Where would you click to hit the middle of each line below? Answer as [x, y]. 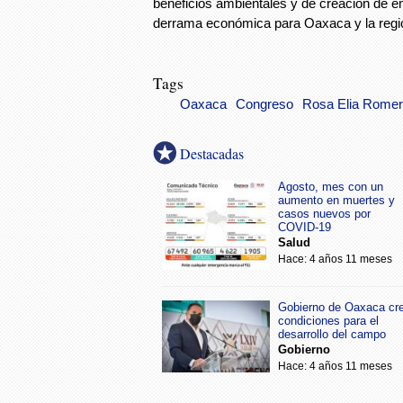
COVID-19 [304, 227]
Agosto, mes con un [331, 186]
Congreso [264, 104]
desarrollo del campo [332, 334]
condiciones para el [328, 320]
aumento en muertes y [336, 200]
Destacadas [212, 153]
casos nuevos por [324, 213]
